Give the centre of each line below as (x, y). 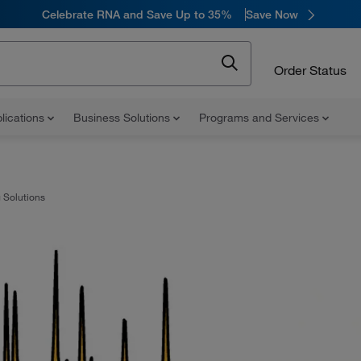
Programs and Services (261, 118)
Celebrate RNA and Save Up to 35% (137, 14)
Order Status (310, 70)
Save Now (272, 14)
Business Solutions (123, 118)
